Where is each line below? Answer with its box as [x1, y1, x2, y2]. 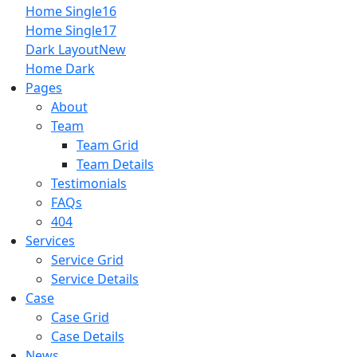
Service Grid [51, 250, 124, 269]
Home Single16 [25, 2, 116, 20]
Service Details [51, 269, 139, 288]
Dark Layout [25, 40, 99, 58]
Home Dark [25, 59, 95, 77]
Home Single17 [25, 21, 116, 39]
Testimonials [51, 174, 127, 192]
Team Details [76, 155, 154, 173]
